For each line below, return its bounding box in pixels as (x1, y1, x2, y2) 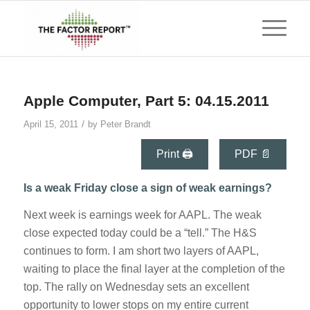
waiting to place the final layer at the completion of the (23, 263, 285, 275)
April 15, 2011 (23, 119, 78, 129)
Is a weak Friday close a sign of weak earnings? (23, 181, 272, 194)
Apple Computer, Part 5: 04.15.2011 (23, 93, 269, 109)
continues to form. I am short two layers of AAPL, (23, 245, 259, 257)
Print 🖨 (156, 148, 194, 160)
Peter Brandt (100, 119, 151, 129)
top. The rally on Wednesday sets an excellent (23, 281, 249, 293)
